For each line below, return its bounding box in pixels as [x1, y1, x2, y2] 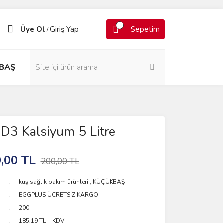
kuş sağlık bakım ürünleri [19, 178, 89, 186]
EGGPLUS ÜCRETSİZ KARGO [19, 191, 99, 199]
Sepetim [131, 24, 160, 34]
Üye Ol [20, 24, 45, 34]
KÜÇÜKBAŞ [93, 178, 125, 186]
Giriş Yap [50, 24, 79, 34]
